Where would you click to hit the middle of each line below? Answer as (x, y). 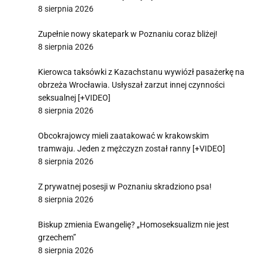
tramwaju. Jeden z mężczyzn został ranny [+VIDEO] (132, 149)
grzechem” (57, 237)
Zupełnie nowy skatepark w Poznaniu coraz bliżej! (128, 34)
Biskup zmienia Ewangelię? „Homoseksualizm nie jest (134, 225)
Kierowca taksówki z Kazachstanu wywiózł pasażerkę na (141, 72)
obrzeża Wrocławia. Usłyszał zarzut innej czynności (131, 85)
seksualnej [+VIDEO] (74, 98)
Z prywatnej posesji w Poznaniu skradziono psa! (125, 187)
